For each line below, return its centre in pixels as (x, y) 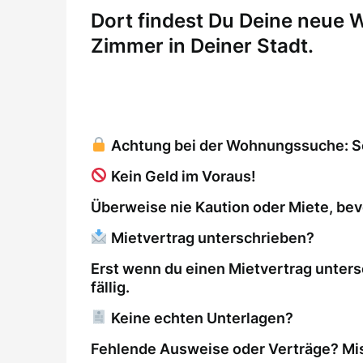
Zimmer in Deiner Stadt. (202, 45)
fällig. (110, 287)
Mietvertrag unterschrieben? (211, 237)
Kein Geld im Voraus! (181, 176)
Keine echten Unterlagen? (200, 318)
